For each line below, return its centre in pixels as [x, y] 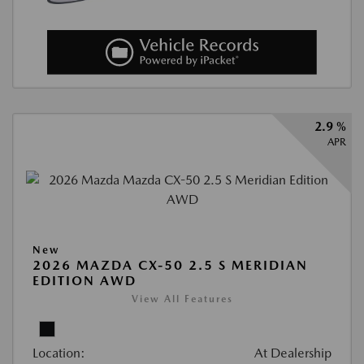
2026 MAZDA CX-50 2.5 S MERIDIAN [170, 266]
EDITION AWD [84, 281]
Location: [59, 353]
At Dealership [293, 353]
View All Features [182, 299]
